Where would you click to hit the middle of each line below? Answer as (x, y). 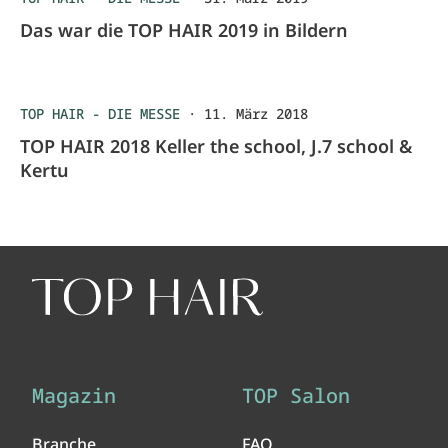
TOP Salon (296, 395)
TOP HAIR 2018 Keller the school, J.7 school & (216, 146)
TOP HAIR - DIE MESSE (100, 113)
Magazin (74, 395)
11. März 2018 (256, 113)
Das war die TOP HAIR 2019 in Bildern (184, 30)
